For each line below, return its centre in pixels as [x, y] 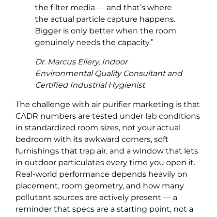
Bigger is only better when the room [106, 31]
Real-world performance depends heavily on [101, 174]
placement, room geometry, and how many [100, 186]
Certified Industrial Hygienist [90, 85]
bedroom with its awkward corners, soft [92, 139]
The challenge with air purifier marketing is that [108, 104]
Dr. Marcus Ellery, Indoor [81, 62]
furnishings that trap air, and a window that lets [107, 151]
